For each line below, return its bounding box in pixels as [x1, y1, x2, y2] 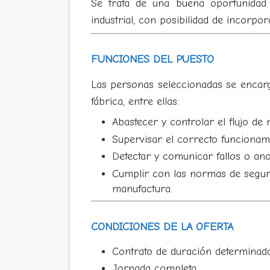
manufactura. [111, 182, 172, 195]
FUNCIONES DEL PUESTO [90, 53, 214, 66]
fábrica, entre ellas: [90, 95, 180, 108]
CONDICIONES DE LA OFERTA [90, 220, 233, 233]
